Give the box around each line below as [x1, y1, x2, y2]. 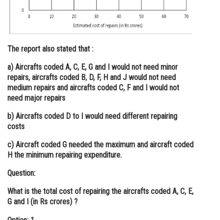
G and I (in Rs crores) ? [7, 197, 80, 206]
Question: [7, 168, 35, 178]
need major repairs [7, 93, 65, 103]
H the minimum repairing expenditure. [7, 150, 122, 160]
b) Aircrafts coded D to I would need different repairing [7, 111, 177, 121]
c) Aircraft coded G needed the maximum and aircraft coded [7, 140, 193, 149]
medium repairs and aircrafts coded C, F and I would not [7, 83, 179, 92]
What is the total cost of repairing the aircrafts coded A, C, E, [7, 187, 193, 196]
